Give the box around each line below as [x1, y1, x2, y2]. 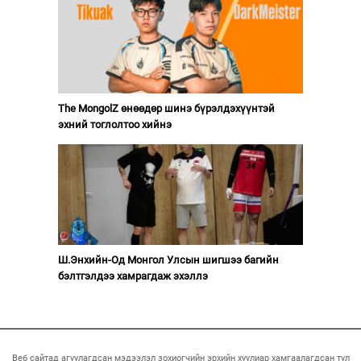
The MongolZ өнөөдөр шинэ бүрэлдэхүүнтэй [57, 102, 275, 115]
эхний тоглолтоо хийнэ [57, 118, 172, 131]
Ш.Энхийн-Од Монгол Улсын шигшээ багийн [57, 254, 279, 267]
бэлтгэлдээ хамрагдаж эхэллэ [57, 270, 208, 283]
